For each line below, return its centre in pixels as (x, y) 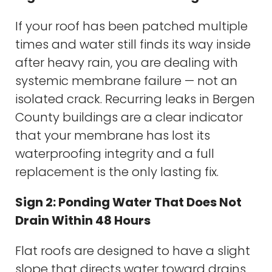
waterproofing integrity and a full (115, 153)
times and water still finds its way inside (133, 44)
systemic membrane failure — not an (126, 80)
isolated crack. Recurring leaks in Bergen (135, 99)
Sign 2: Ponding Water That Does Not (128, 202)
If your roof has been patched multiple (131, 26)
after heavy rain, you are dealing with (127, 62)
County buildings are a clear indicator (129, 117)
